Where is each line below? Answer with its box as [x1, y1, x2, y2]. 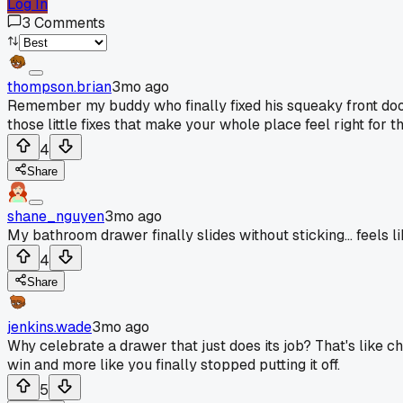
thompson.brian [7, 76, 112, 96]
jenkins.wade [7, 317, 92, 336]
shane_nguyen [7, 206, 104, 226]
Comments [34, 13, 105, 32]
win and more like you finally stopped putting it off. [7, 354, 340, 374]
